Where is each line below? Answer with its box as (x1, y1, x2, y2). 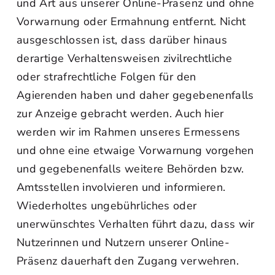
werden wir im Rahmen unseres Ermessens (17, 125, 241, 139)
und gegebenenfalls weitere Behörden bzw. (17, 161, 244, 176)
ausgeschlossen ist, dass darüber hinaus (17, 33, 228, 47)
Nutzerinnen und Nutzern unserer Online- (17, 235, 230, 250)
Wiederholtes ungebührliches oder (17, 198, 197, 213)
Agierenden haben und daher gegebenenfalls (17, 88, 254, 103)
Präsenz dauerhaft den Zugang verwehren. (17, 254, 239, 268)
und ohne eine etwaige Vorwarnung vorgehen (17, 143, 254, 158)
